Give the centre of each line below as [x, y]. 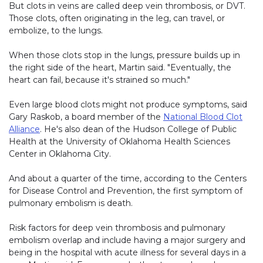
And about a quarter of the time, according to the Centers [128, 178]
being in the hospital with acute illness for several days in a [127, 252]
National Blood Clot [203, 117]
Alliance [24, 129]
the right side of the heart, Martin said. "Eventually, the [120, 67]
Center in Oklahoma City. [60, 154]
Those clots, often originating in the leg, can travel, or [117, 18]
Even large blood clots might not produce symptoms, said [128, 104]
